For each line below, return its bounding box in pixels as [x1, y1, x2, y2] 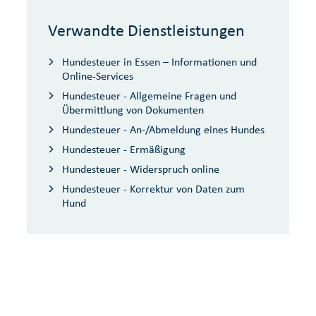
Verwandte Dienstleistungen [48, 20, 245, 40]
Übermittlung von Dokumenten [62, 103, 204, 116]
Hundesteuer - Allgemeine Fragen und [62, 89, 236, 102]
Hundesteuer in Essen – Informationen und [62, 55, 257, 68]
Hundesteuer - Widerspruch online [62, 162, 219, 176]
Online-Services [62, 69, 133, 83]
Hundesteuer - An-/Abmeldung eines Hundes [62, 123, 265, 136]
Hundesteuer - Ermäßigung [62, 142, 186, 156]
